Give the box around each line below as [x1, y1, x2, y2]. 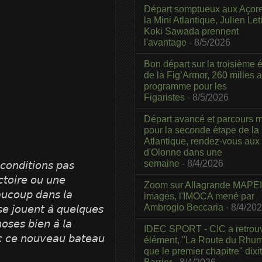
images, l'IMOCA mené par [144, 191, 254, 201]
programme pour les [144, 81, 227, 91]
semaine [144, 158, 180, 168]
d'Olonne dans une [144, 147, 222, 157]
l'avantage [144, 37, 187, 47]
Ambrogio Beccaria [144, 202, 223, 212]
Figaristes [144, 92, 185, 102]
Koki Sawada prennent [144, 26, 239, 36]
